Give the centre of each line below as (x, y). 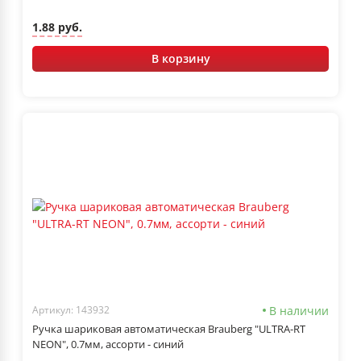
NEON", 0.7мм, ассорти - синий (108, 344)
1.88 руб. (57, 27)
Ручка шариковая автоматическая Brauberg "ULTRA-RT (169, 328)
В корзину (180, 58)
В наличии (299, 310)
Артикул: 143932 (71, 310)
